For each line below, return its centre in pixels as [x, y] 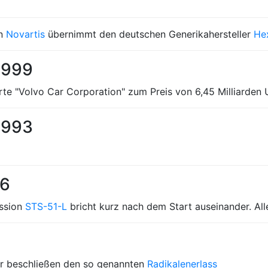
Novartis [25, 34]
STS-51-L [46, 206]
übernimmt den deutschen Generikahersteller [149, 34]
